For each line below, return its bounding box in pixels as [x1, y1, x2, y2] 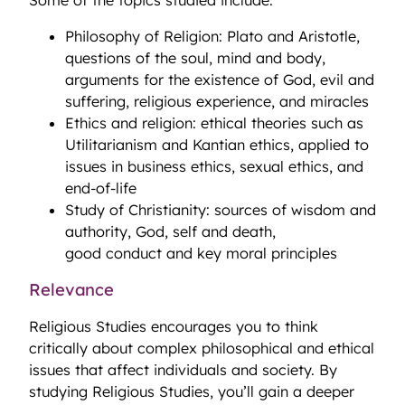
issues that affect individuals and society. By [29, 361, 337, 380]
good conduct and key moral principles [65, 244, 342, 263]
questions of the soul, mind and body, [65, 49, 325, 68]
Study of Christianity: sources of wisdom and [65, 201, 376, 220]
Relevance [29, 278, 118, 300]
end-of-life [65, 179, 141, 198]
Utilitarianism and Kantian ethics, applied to [65, 136, 369, 155]
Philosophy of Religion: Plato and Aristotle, [65, 27, 360, 46]
